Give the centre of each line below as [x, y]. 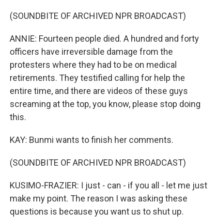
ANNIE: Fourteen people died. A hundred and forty [104, 39]
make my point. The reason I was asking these [99, 198]
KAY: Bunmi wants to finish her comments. [92, 140]
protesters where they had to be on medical [93, 65]
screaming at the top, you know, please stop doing [105, 104]
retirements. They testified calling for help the [97, 78]
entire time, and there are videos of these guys [99, 91]
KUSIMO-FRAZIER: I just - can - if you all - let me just [108, 185]
